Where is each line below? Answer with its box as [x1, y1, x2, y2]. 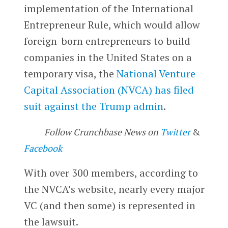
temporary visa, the [23, 66, 117, 80]
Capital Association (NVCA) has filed [23, 82, 194, 97]
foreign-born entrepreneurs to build [23, 34, 190, 48]
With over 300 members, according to [23, 166, 198, 180]
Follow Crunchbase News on [44, 125, 158, 138]
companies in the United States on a [23, 50, 192, 64]
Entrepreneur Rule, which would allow [23, 17, 200, 32]
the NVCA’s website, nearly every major [23, 182, 205, 196]
